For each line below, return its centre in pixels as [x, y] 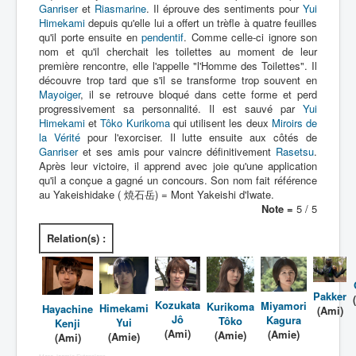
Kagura [284, 319]
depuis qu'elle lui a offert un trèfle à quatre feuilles [201, 23]
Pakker [330, 296]
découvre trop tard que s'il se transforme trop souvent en [178, 80]
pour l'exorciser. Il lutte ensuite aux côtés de [199, 137]
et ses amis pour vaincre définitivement [177, 151]
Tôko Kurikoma [135, 123]
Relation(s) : [76, 238]
